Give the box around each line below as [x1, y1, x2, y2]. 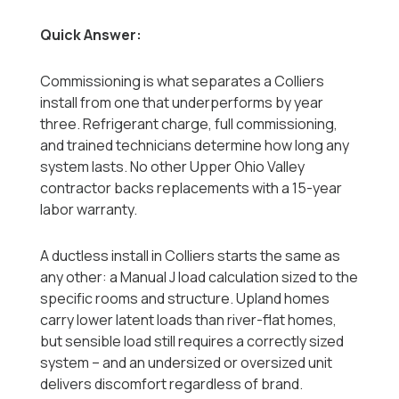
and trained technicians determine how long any [40, 135, 350, 156]
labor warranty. [40, 199, 138, 220]
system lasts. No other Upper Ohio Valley [40, 157, 305, 177]
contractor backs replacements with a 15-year [40, 178, 343, 199]
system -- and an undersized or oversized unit [40, 353, 333, 373]
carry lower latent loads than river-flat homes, [40, 310, 338, 330]
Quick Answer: [40, 25, 142, 45]
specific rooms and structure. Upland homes [40, 289, 330, 309]
